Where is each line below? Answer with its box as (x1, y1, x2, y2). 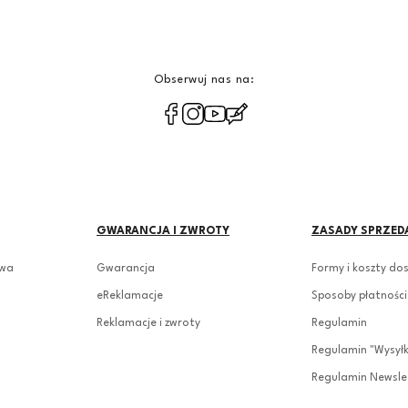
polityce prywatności (211, 100, 323, 113)
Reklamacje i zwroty (97, 317, 200, 329)
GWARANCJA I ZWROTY (97, 225, 229, 237)
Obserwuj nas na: (153, 73, 255, 86)
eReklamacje (97, 290, 163, 301)
